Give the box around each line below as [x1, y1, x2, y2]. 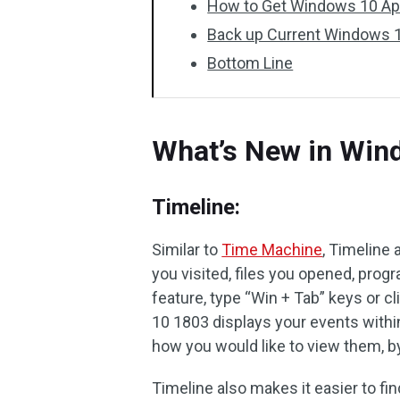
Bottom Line [207, 54, 294, 72]
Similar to [152, 240, 222, 259]
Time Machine [221, 240, 323, 259]
